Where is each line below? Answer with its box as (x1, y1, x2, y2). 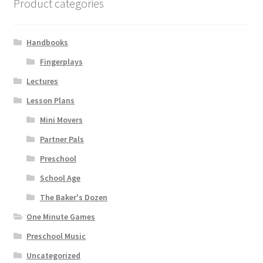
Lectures (26, 76, 59, 87)
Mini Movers (39, 114, 83, 126)
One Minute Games (26, 211, 96, 222)
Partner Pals (39, 134, 84, 145)
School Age (39, 173, 80, 184)
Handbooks (26, 37, 69, 48)
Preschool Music (26, 231, 86, 242)
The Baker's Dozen (39, 192, 107, 203)
